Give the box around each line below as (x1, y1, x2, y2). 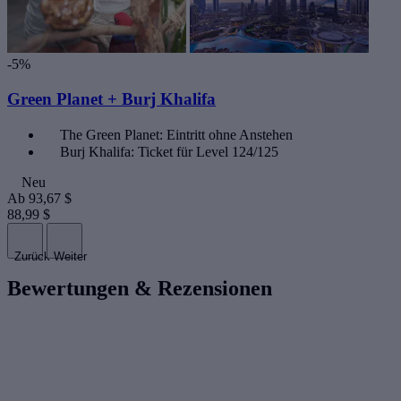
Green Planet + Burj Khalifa (7, 90, 216, 109)
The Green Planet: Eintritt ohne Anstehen (60, 126, 293, 142)
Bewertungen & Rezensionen (7, 276, 272, 300)
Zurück (14, 249, 50, 263)
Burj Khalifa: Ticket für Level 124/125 (60, 143, 278, 159)
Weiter (54, 249, 87, 263)
